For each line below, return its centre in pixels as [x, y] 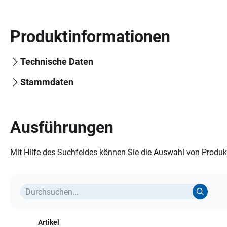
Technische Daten [57, 62]
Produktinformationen [90, 36]
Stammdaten [47, 82]
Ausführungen [62, 127]
